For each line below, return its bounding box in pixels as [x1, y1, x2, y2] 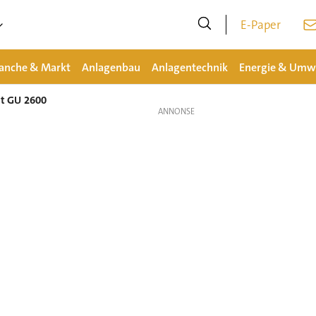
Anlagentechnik [151, 59, 228, 75]
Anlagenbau [81, 59, 140, 75]
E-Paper [241, 17, 281, 32]
